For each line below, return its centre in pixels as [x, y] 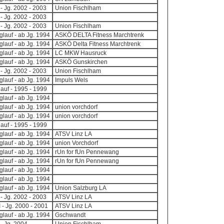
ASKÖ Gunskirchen [81, 62]
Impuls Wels [71, 80]
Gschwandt [70, 215]
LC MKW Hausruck [80, 53]
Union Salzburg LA [80, 188]
